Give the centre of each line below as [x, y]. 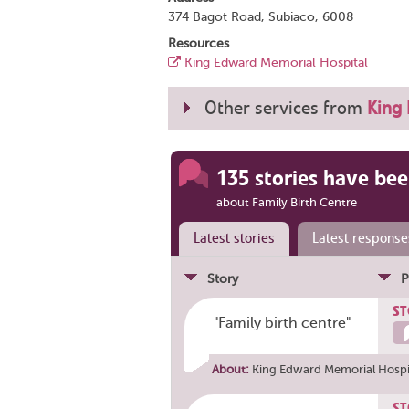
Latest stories [234, 238]
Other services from [286, 108]
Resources [199, 43]
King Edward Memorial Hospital [276, 63]
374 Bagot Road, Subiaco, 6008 [261, 17]
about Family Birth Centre [286, 202]
